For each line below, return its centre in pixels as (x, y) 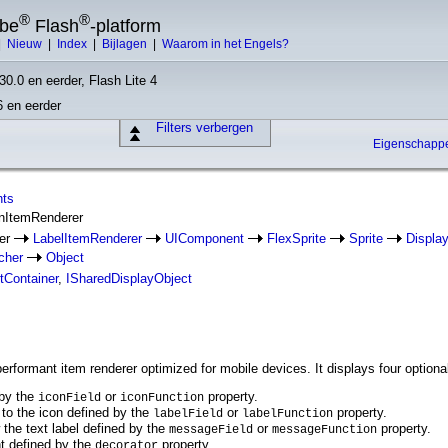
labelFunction (287, 414)
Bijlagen (126, 44)
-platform (125, 26)
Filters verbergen (204, 127)
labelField (188, 414)
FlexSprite (296, 238)
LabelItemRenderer (87, 238)
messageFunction (324, 430)
